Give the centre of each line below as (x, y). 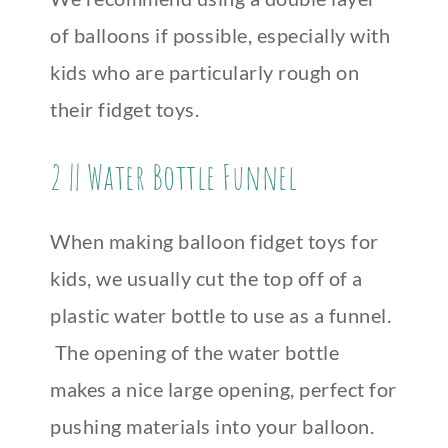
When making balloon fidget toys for (214, 241)
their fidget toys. (124, 109)
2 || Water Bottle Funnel (173, 176)
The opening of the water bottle (194, 352)
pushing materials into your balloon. (212, 426)
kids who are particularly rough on (204, 72)
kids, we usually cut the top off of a (206, 278)
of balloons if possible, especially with (220, 35)
